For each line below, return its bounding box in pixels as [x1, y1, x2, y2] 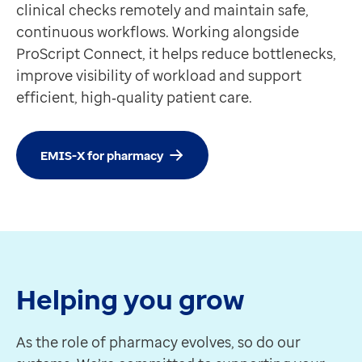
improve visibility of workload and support [16, 65, 301, 86]
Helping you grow [16, 280, 244, 318]
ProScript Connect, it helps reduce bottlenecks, [16, 44, 336, 64]
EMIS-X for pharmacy [40, 146, 163, 163]
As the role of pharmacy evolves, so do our [16, 332, 301, 352]
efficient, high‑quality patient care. [16, 87, 252, 107]
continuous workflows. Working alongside [16, 22, 299, 42]
